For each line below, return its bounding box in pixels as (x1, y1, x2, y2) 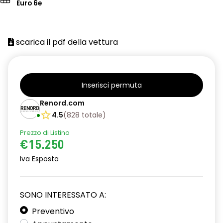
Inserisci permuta (81, 80, 142, 90)
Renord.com (40, 98, 85, 108)
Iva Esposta (20, 154, 59, 164)
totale (82, 110, 103, 120)
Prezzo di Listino (20, 128, 70, 137)
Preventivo (32, 206, 74, 217)
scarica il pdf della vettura (14, 36, 118, 48)
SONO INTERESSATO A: (20, 189, 106, 201)
